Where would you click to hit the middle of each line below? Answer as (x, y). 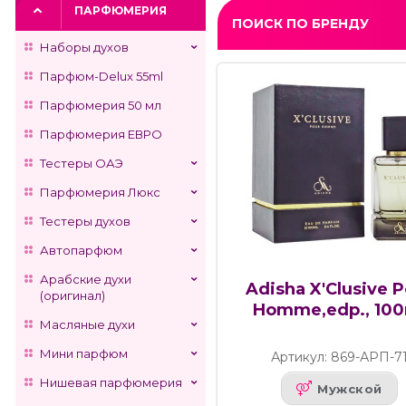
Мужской (350, 388)
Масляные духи (87, 324)
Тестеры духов (85, 221)
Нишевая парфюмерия (111, 382)
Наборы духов (84, 47)
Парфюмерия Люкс (100, 192)
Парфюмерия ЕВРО (101, 134)
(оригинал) (72, 295)
